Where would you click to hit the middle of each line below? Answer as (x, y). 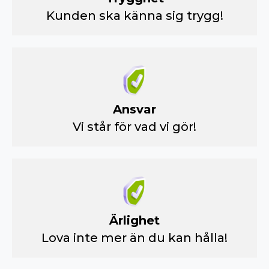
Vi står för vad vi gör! (134, 127)
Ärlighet (134, 221)
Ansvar (134, 110)
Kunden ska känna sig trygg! (134, 16)
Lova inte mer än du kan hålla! (134, 238)
